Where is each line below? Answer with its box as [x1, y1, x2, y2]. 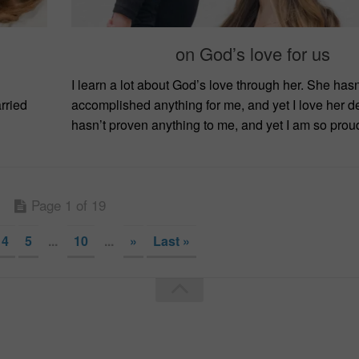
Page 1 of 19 [30, 194, 106, 215]
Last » [152, 231, 190, 250]
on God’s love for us [175, 40, 331, 66]
